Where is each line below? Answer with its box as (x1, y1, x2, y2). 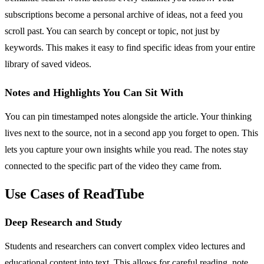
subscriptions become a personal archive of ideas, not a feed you (5, 9, 243, 19)
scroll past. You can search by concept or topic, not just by (5, 25, 220, 36)
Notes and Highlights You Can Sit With (5, 86, 183, 98)
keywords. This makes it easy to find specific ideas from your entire (5, 42, 255, 52)
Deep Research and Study (5, 216, 122, 228)
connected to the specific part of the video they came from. (5, 160, 222, 171)
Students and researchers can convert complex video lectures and (5, 240, 245, 251)
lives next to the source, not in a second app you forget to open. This (5, 127, 258, 138)
